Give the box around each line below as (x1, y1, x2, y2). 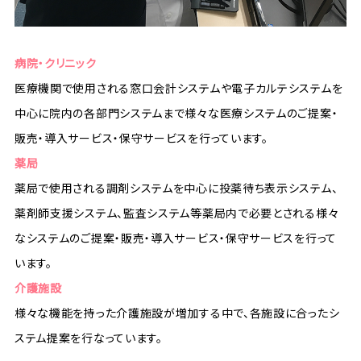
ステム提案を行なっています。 (14, 330, 163, 346)
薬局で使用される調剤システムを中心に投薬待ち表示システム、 (14, 180, 338, 197)
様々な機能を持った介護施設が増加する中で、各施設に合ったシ (14, 305, 340, 322)
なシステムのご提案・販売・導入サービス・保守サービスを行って (14, 230, 337, 247)
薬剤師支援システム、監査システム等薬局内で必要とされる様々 (14, 205, 339, 222)
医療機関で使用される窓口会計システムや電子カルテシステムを (14, 80, 343, 97)
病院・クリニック (14, 55, 97, 72)
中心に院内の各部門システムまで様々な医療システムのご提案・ (14, 105, 338, 122)
